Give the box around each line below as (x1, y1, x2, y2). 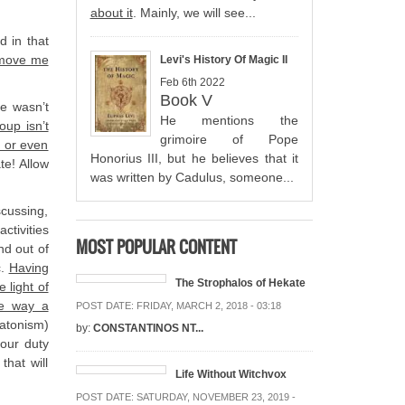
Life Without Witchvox (174, 367, 287, 381)
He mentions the (159, 112, 298, 127)
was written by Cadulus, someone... (89, 169, 294, 184)
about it (89, 5, 133, 20)
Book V (159, 90, 212, 109)
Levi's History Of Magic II (159, 52, 287, 66)
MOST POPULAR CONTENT (75, 234, 237, 259)
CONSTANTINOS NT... (92, 321, 203, 334)
